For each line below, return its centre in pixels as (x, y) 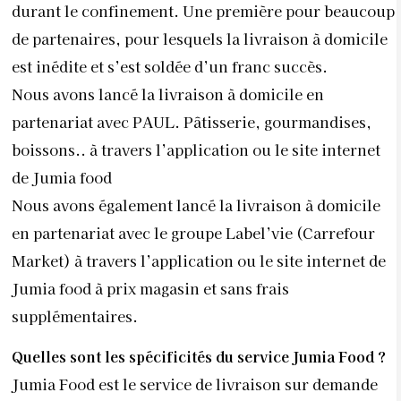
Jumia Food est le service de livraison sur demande (195, 384)
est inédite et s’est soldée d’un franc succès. (170, 66)
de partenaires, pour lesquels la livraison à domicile (200, 38)
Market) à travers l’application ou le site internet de (199, 260)
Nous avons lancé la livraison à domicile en (168, 94)
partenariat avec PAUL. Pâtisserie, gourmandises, (192, 122)
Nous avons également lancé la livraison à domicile (196, 205)
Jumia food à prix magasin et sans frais (150, 288)
